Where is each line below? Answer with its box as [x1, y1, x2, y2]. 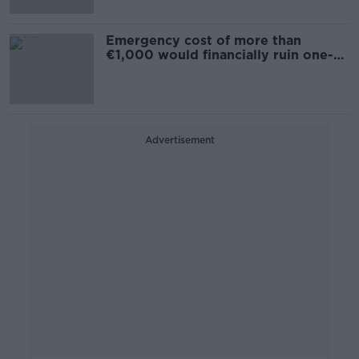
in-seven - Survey [106, 62, 221, 77]
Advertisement [144, 134, 215, 146]
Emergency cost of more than [106, 33, 301, 48]
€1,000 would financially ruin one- [106, 47, 333, 63]
